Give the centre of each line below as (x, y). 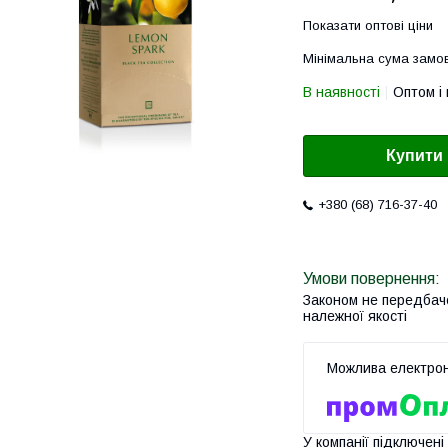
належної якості (355, 316)
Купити (414, 156)
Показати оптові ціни (368, 25)
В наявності (341, 92)
